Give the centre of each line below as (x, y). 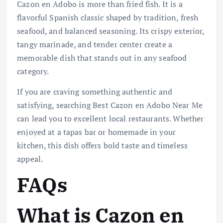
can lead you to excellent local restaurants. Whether (111, 118)
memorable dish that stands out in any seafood (102, 57)
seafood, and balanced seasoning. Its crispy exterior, (111, 31)
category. (33, 71)
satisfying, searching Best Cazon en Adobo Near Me (110, 105)
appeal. (30, 159)
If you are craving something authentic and (95, 91)
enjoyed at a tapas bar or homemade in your (96, 132)
